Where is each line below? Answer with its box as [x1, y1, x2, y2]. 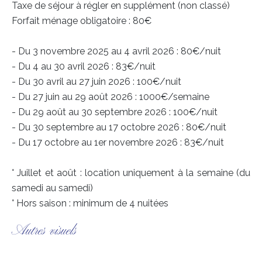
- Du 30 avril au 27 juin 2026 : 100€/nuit [12, 76, 181, 87]
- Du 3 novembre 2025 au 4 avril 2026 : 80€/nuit [12, 46, 221, 57]
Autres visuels [12, 223, 76, 238]
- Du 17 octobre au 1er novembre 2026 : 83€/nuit [12, 137, 224, 148]
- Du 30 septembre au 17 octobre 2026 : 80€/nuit [12, 122, 226, 133]
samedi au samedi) [12, 182, 93, 194]
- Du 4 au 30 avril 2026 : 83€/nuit [12, 61, 156, 72]
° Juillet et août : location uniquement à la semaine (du [12, 167, 250, 178]
